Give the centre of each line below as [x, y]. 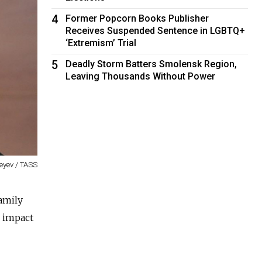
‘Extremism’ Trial [101, 43]
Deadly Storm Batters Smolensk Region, [151, 64]
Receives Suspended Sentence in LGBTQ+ [156, 30]
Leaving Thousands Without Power [141, 76]
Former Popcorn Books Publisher [137, 18]
